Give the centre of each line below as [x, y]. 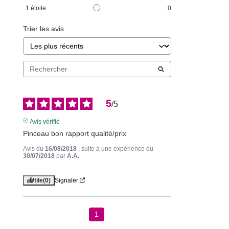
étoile [40, 8]
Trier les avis [43, 29]
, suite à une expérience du [116, 148]
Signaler [66, 180]
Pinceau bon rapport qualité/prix [75, 133]
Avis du [34, 148]
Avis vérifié [44, 121]
